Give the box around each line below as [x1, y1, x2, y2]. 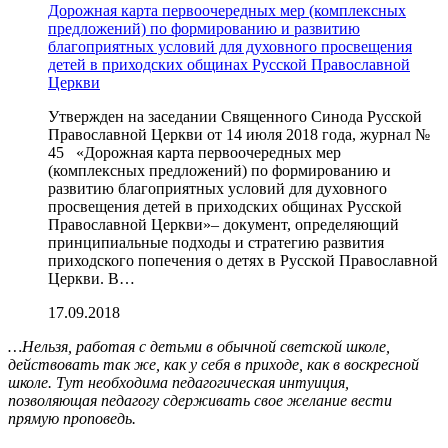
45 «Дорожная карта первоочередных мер [48, 143, 341, 161]
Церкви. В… [48, 269, 135, 287]
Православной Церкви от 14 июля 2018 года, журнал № [48, 125, 430, 143]
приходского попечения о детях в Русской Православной [48, 251, 438, 269]
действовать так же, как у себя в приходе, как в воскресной [8, 355, 419, 373]
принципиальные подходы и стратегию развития [48, 233, 384, 251]
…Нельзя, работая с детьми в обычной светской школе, [8, 337, 390, 355]
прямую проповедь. [8, 409, 136, 427]
